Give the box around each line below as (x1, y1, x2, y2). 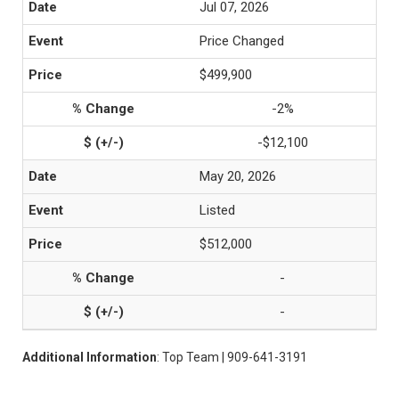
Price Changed (199, 33, 284, 49)
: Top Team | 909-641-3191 (157, 350, 307, 364)
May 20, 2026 (199, 168, 276, 184)
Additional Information (22, 350, 157, 364)
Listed (199, 202, 235, 218)
